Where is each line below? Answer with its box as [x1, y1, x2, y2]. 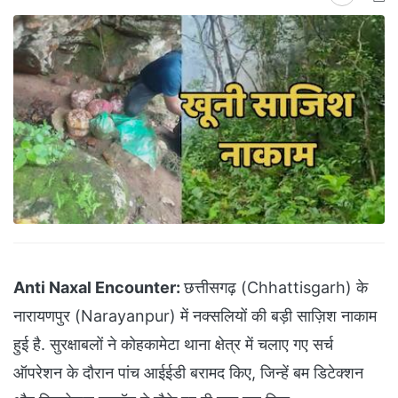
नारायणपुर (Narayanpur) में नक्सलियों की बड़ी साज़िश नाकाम [13, 306, 377, 326]
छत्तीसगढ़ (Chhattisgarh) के [184, 278, 368, 298]
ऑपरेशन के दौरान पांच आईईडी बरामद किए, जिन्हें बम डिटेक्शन [13, 363, 363, 383]
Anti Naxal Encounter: [13, 278, 184, 298]
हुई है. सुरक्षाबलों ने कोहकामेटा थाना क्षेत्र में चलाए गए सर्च [13, 335, 333, 354]
